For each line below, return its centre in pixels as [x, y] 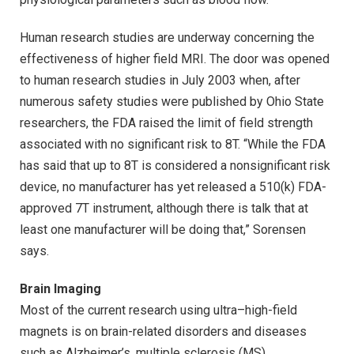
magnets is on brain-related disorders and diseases [163, 331]
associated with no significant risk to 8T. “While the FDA [173, 144]
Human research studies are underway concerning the [167, 37]
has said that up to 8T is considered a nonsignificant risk [175, 165]
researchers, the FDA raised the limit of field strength [166, 122]
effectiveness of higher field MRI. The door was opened [175, 58]
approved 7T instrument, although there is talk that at [164, 208]
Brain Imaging [60, 288]
